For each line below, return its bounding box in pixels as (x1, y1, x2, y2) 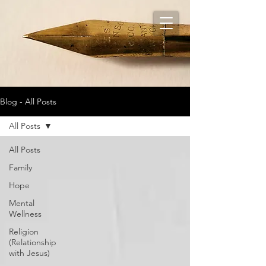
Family (9, 162, 32, 173)
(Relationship (9, 237, 56, 248)
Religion (9, 226, 39, 237)
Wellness (9, 208, 42, 219)
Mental (9, 198, 34, 208)
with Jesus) (9, 248, 50, 258)
